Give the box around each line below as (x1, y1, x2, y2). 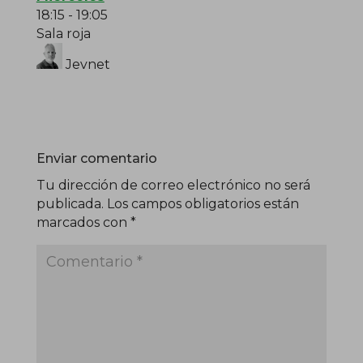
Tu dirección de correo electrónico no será (36, 177, 310, 194)
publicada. (36, 196, 104, 212)
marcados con (36, 215, 130, 231)
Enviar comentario (36, 151, 157, 167)
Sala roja (36, 26, 91, 42)
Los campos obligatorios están (106, 196, 299, 212)
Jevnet (62, 57, 110, 73)
